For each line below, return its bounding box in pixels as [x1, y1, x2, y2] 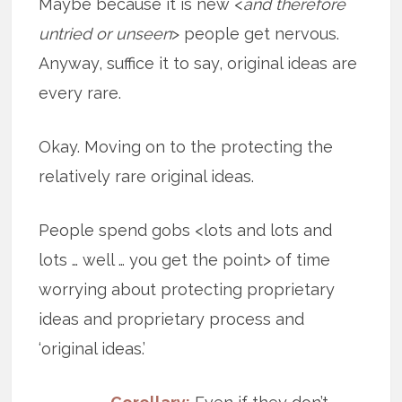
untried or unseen [39, 23, 172, 43]
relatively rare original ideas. [39, 166, 255, 186]
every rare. [39, 83, 122, 102]
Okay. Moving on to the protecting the [39, 136, 334, 156]
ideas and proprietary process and [39, 309, 305, 328]
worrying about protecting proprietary [39, 279, 336, 299]
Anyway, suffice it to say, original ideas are [39, 53, 358, 73]
